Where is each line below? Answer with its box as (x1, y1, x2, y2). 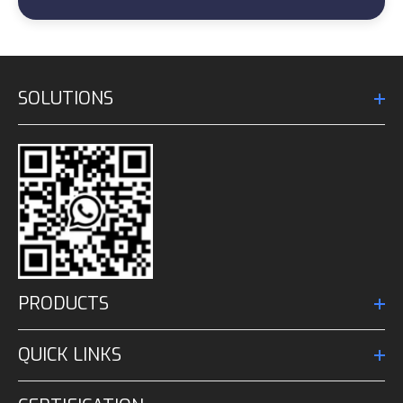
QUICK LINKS (18, 343, 121, 367)
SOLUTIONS (18, 86, 113, 111)
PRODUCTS (18, 291, 109, 316)
